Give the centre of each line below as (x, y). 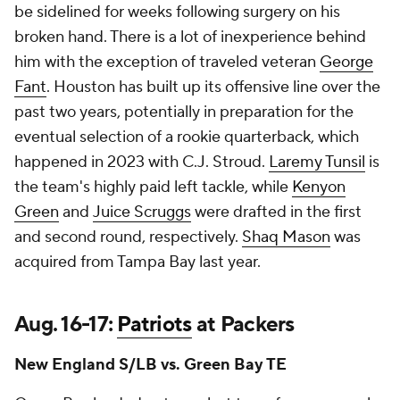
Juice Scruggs (142, 212)
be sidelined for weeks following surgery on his (177, 12)
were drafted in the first (276, 212)
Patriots (154, 325)
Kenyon (319, 187)
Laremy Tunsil (317, 162)
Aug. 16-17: (66, 325)
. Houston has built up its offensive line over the (213, 87)
